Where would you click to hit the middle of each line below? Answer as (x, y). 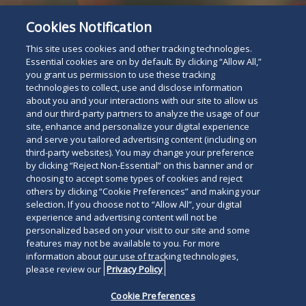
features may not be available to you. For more (123, 243)
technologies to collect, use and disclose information (135, 87)
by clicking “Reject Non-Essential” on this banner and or (140, 165)
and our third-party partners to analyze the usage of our (143, 113)
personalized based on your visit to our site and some (138, 230)
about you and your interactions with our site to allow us (142, 100)
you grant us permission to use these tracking (121, 74)
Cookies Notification (89, 27)
